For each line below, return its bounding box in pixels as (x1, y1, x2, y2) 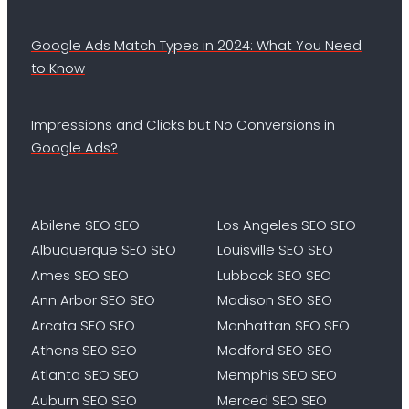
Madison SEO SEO (217, 290, 332, 310)
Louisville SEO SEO (217, 240, 333, 260)
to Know (30, 58, 85, 79)
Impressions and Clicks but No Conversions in (30, 115, 335, 135)
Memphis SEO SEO (217, 365, 337, 385)
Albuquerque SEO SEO (30, 240, 176, 260)
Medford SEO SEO (217, 340, 332, 360)
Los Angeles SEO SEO (217, 215, 356, 235)
